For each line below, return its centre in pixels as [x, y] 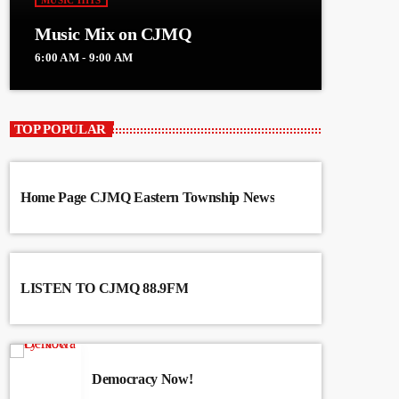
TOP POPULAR [60, 129]
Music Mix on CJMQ [114, 34]
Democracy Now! [142, 379]
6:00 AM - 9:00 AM [84, 58]
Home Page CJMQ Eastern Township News [148, 198]
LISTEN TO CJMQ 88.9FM [105, 289]
